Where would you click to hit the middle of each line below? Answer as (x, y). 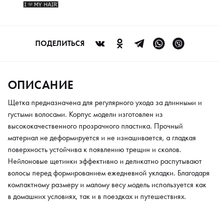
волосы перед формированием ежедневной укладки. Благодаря (109, 173)
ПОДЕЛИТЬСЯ (60, 43)
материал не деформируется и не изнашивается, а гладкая (102, 137)
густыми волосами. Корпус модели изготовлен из (85, 114)
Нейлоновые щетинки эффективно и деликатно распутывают (105, 161)
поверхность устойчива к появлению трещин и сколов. (95, 149)
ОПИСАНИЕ (41, 85)
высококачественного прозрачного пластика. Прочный (95, 126)
